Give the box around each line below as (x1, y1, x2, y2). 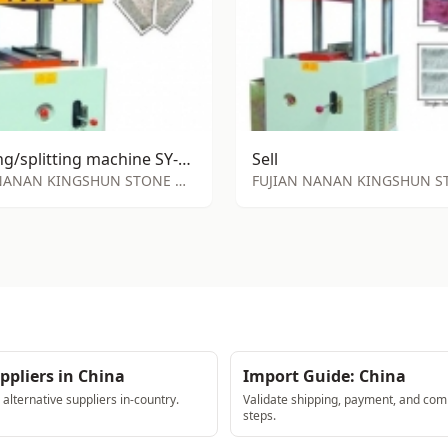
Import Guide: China (243, 365, 406, 387)
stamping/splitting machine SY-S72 (178, 148, 191, 170)
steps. (243, 407, 276, 424)
